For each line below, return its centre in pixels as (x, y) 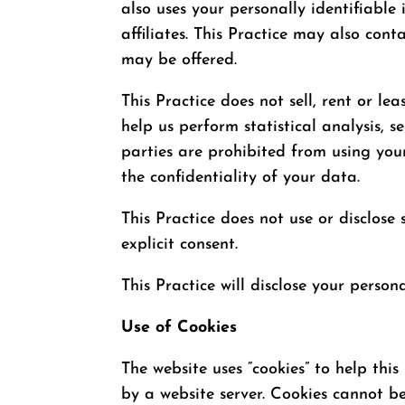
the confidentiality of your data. (241, 177)
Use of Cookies (179, 327)
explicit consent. (180, 244)
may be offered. (179, 60)
